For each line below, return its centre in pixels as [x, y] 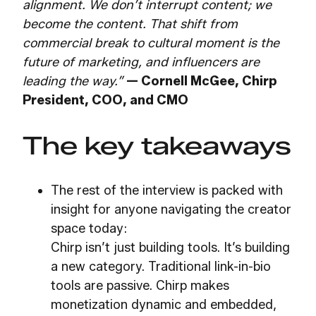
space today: [89, 228]
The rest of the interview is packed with [167, 190]
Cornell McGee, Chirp [208, 81]
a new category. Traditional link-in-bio [161, 266]
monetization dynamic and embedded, [164, 304]
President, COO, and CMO [105, 101]
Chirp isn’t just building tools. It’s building [170, 247]
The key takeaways [157, 145]
